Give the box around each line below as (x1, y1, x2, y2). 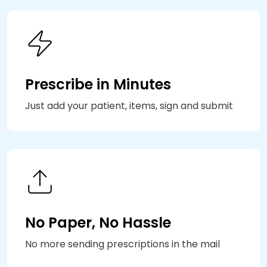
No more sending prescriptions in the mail (25, 237, 220, 251)
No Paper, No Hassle (25, 212, 171, 232)
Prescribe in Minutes (25, 74, 171, 94)
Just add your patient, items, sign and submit (25, 98, 233, 113)
